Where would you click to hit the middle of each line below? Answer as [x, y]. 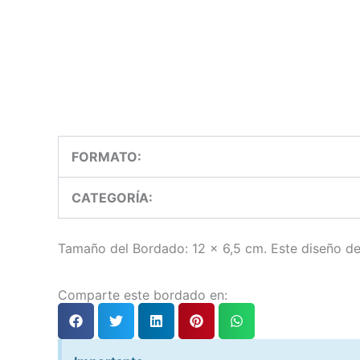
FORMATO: [108, 157]
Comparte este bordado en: [143, 295]
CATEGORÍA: [114, 198]
